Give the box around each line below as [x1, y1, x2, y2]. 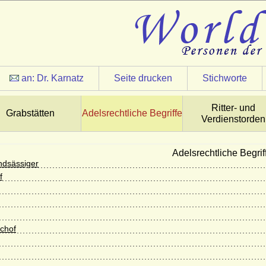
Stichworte [202, 73, 247, 83]
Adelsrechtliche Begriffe [81, 108, 182, 118]
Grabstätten [6, 108, 55, 118]
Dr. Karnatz [37, 73, 84, 83]
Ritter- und [211, 103, 255, 113]
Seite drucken [114, 73, 172, 83]
